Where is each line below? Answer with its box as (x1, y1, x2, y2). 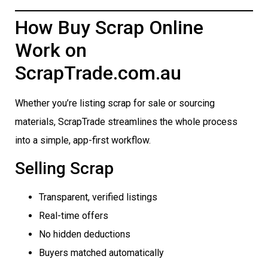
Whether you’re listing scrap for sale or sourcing (15, 98, 215, 109)
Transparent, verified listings (39, 191, 157, 203)
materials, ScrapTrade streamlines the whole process (15, 116, 237, 128)
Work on (15, 39, 87, 62)
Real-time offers (39, 209, 108, 221)
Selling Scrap (15, 158, 114, 178)
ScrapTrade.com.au (15, 62, 181, 85)
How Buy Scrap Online (15, 16, 203, 39)
